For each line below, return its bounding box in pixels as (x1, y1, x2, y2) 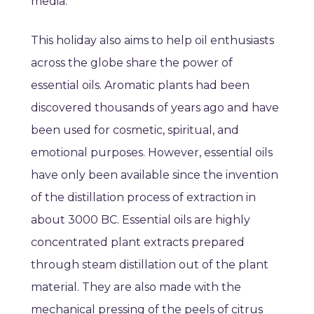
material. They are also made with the (31, 280, 241, 294)
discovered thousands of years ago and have (31, 101, 279, 115)
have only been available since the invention (31, 168, 278, 182)
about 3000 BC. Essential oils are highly (31, 213, 250, 227)
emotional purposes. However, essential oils (31, 146, 273, 160)
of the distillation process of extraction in (31, 191, 256, 205)
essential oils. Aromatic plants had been (31, 78, 250, 93)
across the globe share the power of (31, 56, 233, 70)
